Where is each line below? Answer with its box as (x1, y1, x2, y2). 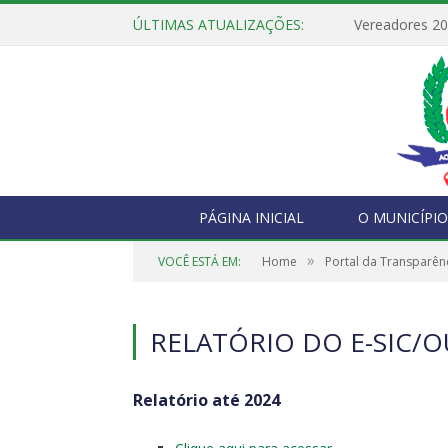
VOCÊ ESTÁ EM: (158, 253, 241, 270)
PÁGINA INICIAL (198, 208, 304, 227)
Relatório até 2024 (133, 389, 280, 411)
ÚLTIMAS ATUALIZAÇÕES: (133, 15, 304, 34)
